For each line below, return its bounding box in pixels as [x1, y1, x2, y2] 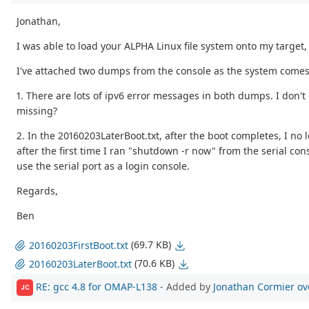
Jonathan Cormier [213, 279, 295, 293]
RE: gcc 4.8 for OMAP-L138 [36, 279, 157, 293]
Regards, [17, 183, 58, 197]
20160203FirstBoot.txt [29, 239, 128, 252]
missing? [17, 103, 57, 117]
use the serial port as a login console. [17, 159, 190, 172]
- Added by [157, 279, 213, 293]
